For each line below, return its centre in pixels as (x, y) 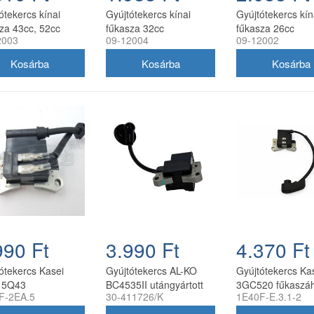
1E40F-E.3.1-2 (269, 296)
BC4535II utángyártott (155, 284)
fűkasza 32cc (135, 28)
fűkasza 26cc (266, 28)
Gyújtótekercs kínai (148, 14)
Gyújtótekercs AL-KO (151, 270)
